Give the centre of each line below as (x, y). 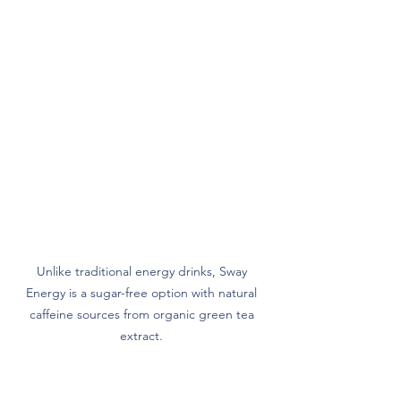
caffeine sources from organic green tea (143, 315)
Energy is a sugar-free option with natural (143, 293)
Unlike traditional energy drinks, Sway (143, 272)
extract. (143, 336)
